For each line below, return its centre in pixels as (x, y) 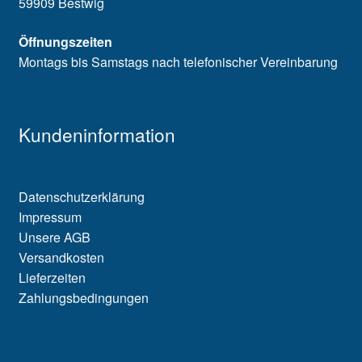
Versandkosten (61, 257)
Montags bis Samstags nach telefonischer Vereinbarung (178, 61)
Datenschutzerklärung (81, 196)
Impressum (50, 217)
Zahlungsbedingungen (83, 297)
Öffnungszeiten (65, 41)
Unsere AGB (54, 237)
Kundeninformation (97, 135)
